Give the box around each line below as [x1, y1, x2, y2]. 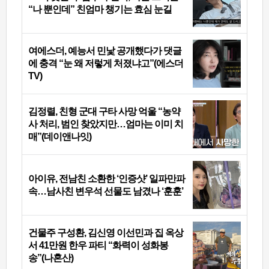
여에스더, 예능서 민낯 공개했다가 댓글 [28, 46, 181, 56]
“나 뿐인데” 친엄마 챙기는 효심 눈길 [28, 4, 172, 15]
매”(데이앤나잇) [28, 131, 91, 142]
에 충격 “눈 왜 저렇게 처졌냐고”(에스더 [28, 58, 183, 69]
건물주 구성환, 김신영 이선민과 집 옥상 [28, 228, 183, 238]
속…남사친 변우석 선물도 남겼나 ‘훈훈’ [28, 186, 183, 197]
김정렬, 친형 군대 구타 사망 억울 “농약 [28, 106, 180, 117]
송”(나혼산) [28, 253, 73, 264]
